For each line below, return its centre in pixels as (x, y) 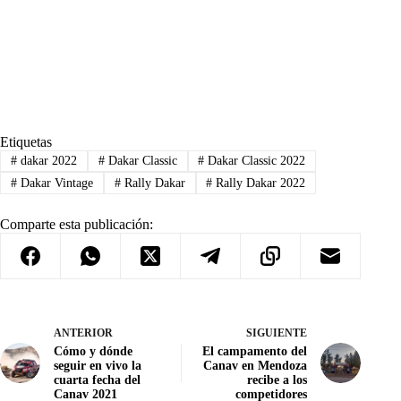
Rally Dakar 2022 (259, 183)
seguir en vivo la (98, 365)
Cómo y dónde (93, 351)
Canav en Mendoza (256, 365)
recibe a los (277, 380)
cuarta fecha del (97, 380)
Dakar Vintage (55, 183)
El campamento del (255, 351)
